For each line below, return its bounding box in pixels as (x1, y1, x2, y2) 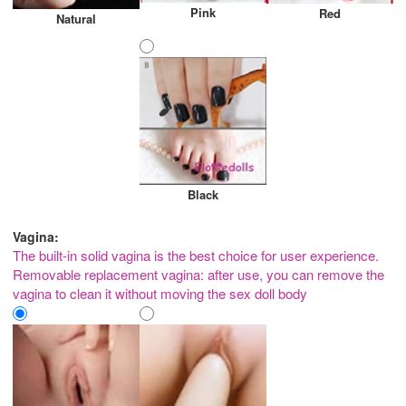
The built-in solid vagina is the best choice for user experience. (13, 246, 379, 266)
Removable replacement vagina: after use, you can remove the (13, 265, 384, 285)
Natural (55, 9, 96, 27)
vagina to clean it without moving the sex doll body (13, 284, 307, 304)
